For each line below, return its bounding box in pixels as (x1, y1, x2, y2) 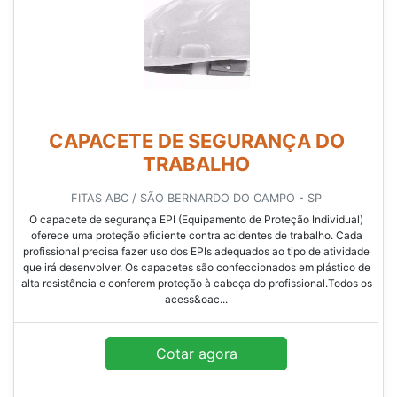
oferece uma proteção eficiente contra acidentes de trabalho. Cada (30, 229, 362, 243)
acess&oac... (165, 292, 228, 307)
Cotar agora (155, 345, 237, 363)
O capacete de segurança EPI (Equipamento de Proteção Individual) (29, 213, 363, 227)
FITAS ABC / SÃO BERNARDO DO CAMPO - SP (71, 191, 322, 206)
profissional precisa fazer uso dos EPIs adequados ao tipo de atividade (23, 245, 370, 259)
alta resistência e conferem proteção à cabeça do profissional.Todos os (20, 276, 372, 291)
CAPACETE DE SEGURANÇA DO (48, 129, 345, 153)
